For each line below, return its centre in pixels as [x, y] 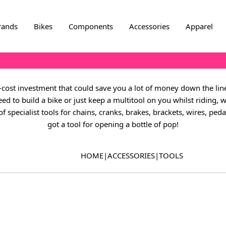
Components [91, 26]
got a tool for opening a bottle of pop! [113, 124]
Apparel [199, 26]
